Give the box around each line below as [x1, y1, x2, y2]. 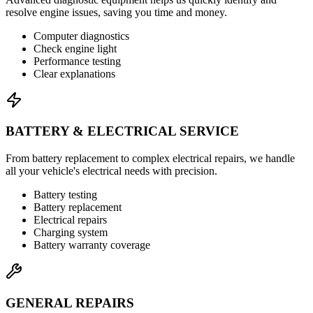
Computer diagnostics [34, 29, 129, 42]
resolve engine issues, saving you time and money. [6, 6, 227, 18]
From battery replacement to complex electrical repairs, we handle [6, 152, 295, 164]
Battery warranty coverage [34, 239, 150, 251]
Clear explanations [34, 67, 115, 80]
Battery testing [34, 189, 97, 201]
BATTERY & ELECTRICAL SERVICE [6, 124, 239, 139]
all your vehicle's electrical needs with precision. [6, 165, 217, 177]
